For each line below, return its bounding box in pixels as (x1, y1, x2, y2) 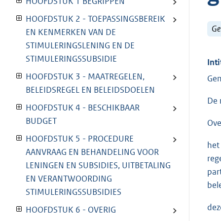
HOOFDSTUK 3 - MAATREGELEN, (26, 71, 145, 82)
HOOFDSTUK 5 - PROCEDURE (26, 133, 134, 145)
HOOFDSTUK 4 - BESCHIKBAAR (26, 102, 140, 113)
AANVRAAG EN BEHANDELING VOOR (26, 147, 159, 158)
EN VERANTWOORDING (26, 173, 112, 184)
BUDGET (26, 115, 57, 127)
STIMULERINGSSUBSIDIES (26, 186, 121, 198)
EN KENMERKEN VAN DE (26, 27, 116, 38)
